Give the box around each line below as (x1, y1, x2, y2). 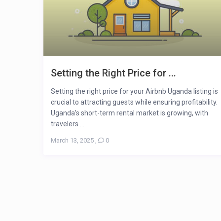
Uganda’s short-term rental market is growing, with (51, 109, 208, 117)
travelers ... (51, 119, 84, 128)
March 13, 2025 (51, 136, 94, 144)
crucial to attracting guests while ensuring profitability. (51, 98, 218, 106)
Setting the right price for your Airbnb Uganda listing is (51, 87, 218, 95)
